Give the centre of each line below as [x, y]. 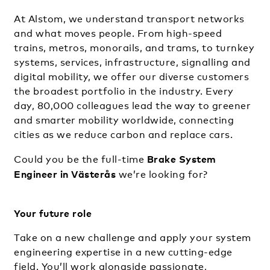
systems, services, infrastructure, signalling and [132, 62]
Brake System [181, 159]
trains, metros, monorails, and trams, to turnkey [134, 48]
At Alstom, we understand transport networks [129, 19]
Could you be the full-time [80, 159]
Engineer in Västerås [65, 174]
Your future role [53, 213]
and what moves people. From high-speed [118, 33]
